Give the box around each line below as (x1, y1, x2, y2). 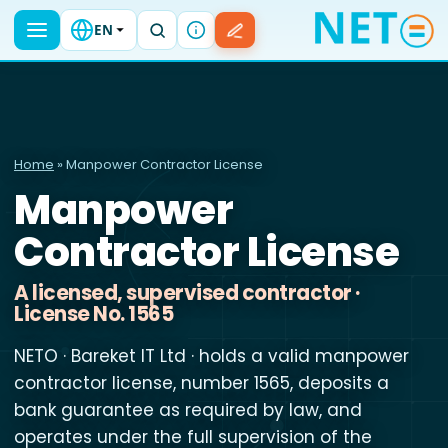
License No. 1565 (14, 300, 173, 328)
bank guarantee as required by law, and (14, 398, 362, 422)
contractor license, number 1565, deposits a (14, 371, 389, 395)
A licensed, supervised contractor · (14, 279, 360, 307)
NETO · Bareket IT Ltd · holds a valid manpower (14, 344, 409, 368)
